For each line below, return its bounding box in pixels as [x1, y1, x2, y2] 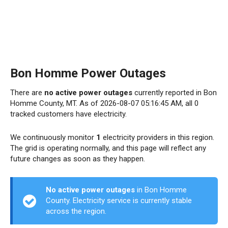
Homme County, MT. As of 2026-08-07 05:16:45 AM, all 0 [10, 99, 198, 108]
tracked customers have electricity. [10, 109, 127, 119]
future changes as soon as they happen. [10, 154, 145, 163]
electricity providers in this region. [101, 133, 214, 142]
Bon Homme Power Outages [10, 66, 166, 80]
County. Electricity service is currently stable [46, 196, 192, 205]
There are [10, 88, 44, 97]
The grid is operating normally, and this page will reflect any [10, 144, 206, 153]
